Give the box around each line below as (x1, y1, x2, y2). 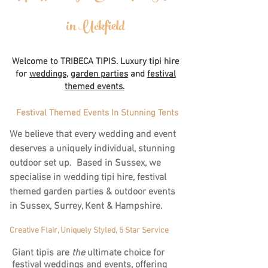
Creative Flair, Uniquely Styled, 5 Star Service (10, 226, 169, 236)
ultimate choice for (87, 247, 165, 259)
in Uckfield (66, 13, 125, 42)
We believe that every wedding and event (10, 129, 176, 141)
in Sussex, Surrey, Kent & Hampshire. (10, 200, 163, 212)
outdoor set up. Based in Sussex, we (10, 157, 161, 169)
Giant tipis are (12, 247, 72, 259)
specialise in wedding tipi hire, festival (10, 172, 166, 184)
